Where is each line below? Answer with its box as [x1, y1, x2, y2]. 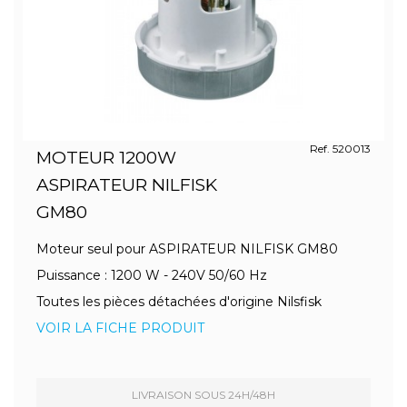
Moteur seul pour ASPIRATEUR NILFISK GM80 [36, 241, 338, 257]
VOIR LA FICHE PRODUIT [36, 320, 204, 336]
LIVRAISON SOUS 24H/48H [132, 388, 275, 402]
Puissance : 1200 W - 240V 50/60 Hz [36, 267, 267, 283]
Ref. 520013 [309, 142, 371, 155]
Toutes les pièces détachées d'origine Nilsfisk [36, 293, 322, 310]
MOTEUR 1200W [36, 147, 176, 168]
